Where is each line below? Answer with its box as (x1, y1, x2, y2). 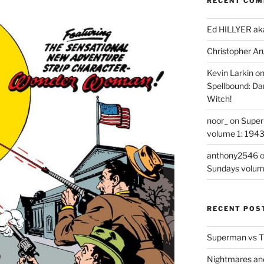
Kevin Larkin (206, 67, 253, 78)
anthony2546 (206, 150, 258, 160)
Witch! (206, 93, 232, 104)
